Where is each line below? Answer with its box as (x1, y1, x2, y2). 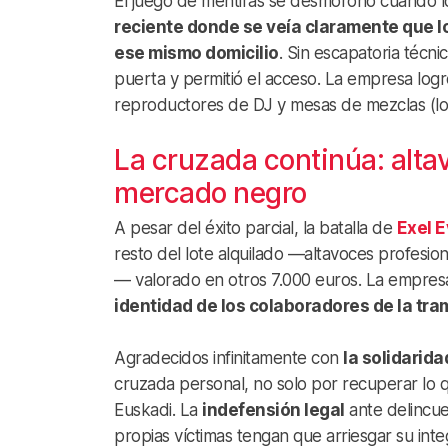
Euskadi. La (114, 399, 202, 420)
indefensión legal (202, 399, 345, 420)
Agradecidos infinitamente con (114, 347, 343, 368)
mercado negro (114, 175, 307, 210)
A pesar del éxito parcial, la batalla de (114, 217, 397, 238)
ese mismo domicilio (114, 42, 279, 63)
